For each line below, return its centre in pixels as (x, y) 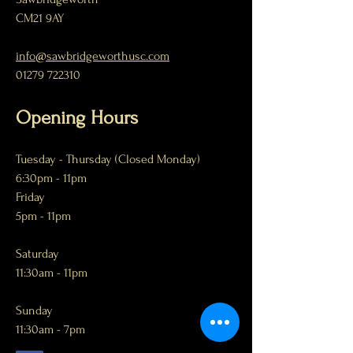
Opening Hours (77, 118)
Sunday (34, 310)
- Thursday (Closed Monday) (128, 159)
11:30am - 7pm (50, 329)
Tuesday (36, 159)
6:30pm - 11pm (51, 178)
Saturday (37, 254)
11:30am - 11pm (52, 273)
